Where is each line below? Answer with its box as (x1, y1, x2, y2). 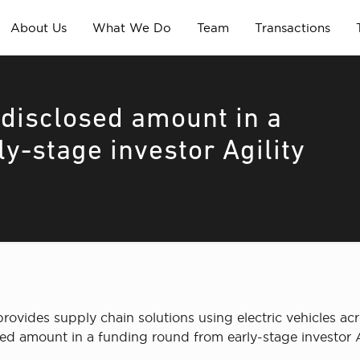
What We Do (92, 21, 171, 35)
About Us (10, 21, 67, 35)
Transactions (254, 21, 330, 35)
